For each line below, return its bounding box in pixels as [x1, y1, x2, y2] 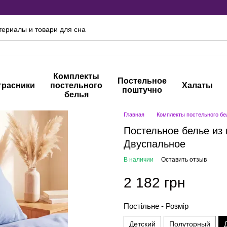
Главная [124, 111, 144, 118]
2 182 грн [124, 175, 185, 191]
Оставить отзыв [161, 156, 207, 163]
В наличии [124, 156, 154, 163]
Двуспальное [124, 138, 185, 149]
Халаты [182, 81, 213, 90]
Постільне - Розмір [124, 202, 188, 210]
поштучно [122, 86, 162, 94]
